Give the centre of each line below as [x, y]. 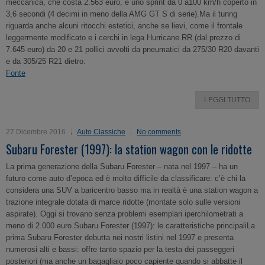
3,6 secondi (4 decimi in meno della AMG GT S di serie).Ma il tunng [122, 14]
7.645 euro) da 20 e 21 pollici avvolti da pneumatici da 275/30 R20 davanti [132, 49]
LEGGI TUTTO [227, 100]
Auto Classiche [101, 132]
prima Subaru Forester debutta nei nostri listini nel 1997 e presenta [120, 237]
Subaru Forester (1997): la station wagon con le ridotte [129, 149]
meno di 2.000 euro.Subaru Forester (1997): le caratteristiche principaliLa [130, 226]
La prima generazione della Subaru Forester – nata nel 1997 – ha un [122, 167]
